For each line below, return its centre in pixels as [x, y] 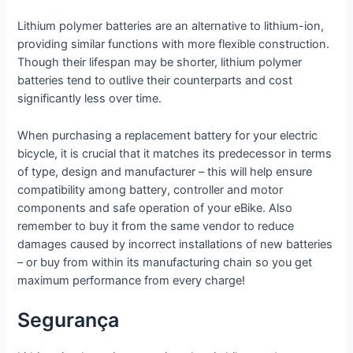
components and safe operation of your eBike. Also [155, 208]
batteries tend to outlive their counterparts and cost [155, 81]
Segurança [69, 320]
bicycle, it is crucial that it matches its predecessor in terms [175, 153]
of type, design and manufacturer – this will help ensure [165, 171]
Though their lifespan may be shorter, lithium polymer [160, 63]
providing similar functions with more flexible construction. [174, 45]
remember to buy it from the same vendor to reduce [156, 226]
